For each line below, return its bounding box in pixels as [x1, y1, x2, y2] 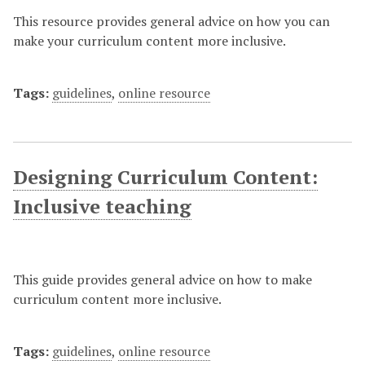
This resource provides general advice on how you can [13, 12, 330, 30]
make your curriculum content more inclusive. [13, 32, 286, 50]
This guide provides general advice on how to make [13, 270, 312, 288]
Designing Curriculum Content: [13, 164, 318, 190]
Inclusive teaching [13, 193, 191, 219]
